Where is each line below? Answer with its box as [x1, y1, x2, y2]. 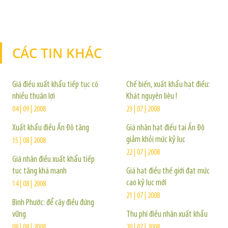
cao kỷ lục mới [126, 178, 166, 188]
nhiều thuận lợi [12, 92, 55, 101]
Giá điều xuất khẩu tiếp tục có [12, 80, 98, 90]
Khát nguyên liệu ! [126, 92, 177, 101]
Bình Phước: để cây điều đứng [12, 198, 94, 208]
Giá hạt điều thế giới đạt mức [126, 166, 210, 176]
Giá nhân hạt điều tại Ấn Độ [126, 123, 205, 133]
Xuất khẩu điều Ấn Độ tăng [12, 123, 89, 133]
